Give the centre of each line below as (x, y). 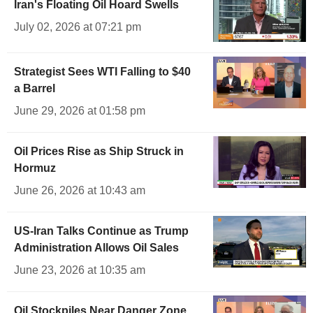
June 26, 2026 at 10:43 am (80, 190)
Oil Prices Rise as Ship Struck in (99, 151)
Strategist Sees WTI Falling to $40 (102, 71)
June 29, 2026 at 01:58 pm (80, 110)
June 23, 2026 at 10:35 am (80, 270)
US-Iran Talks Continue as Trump (101, 231)
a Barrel (35, 88)
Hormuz (35, 168)
